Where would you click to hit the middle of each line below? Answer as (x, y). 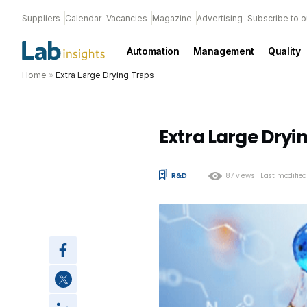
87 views (240, 175)
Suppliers (41, 18)
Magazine (172, 18)
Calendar (83, 18)
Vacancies (127, 18)
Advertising (220, 18)
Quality (284, 51)
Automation (153, 51)
